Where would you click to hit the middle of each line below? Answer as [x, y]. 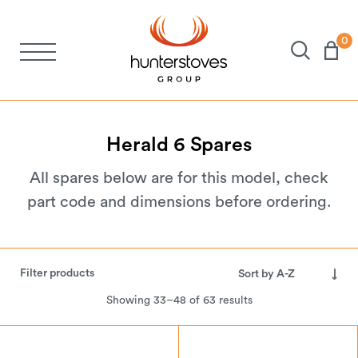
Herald [137, 145]
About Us [88, 243]
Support [80, 295]
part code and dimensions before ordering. [179, 202]
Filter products [57, 273]
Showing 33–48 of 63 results [179, 300]
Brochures [95, 190]
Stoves [69, 84]
